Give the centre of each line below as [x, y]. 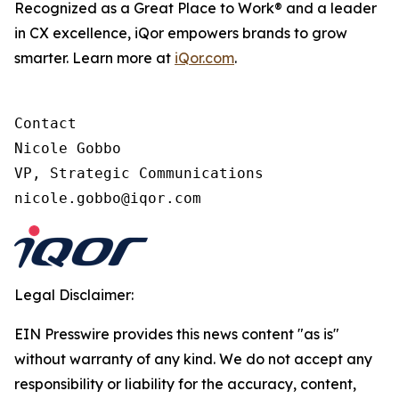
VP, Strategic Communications [139, 173]
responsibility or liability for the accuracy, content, [185, 384]
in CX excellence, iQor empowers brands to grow [181, 33]
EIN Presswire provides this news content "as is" [177, 334]
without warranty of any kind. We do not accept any [193, 359]
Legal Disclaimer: [74, 295]
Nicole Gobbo [68, 148]
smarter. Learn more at [94, 58]
